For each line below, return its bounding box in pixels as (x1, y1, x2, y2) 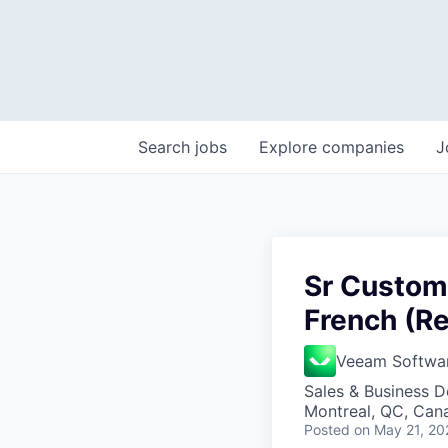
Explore (259, 137, 322, 157)
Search (138, 137, 195, 157)
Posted (304, 421, 350, 438)
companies (322, 137, 404, 157)
